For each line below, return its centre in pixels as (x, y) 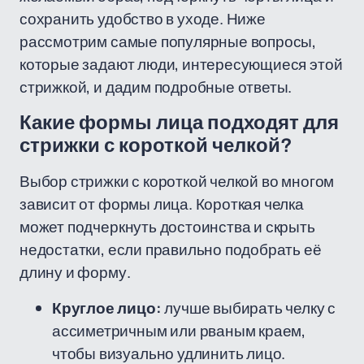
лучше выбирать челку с (249, 308)
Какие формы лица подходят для (179, 123)
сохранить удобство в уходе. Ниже (143, 19)
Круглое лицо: (107, 308)
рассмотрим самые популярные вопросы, (168, 41)
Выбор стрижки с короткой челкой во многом (177, 181)
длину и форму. (75, 272)
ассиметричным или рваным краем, (179, 331)
